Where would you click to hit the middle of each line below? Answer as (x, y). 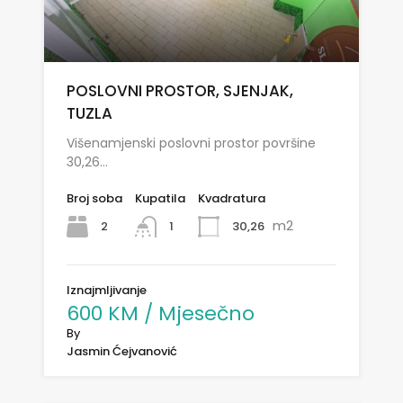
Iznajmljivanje (107, 291)
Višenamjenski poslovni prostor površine (191, 143)
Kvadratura (232, 198)
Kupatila (160, 198)
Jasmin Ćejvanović (122, 352)
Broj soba (94, 198)
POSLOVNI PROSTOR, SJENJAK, (180, 90)
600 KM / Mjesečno (161, 314)
